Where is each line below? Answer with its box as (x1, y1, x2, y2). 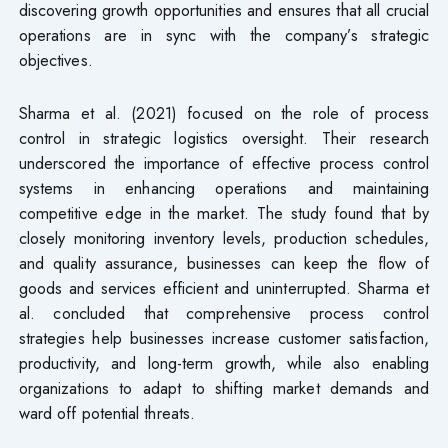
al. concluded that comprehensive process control (18, 301, 430, 326)
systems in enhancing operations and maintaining (18, 176, 430, 201)
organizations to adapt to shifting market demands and (18, 376, 430, 401)
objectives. (18, 48, 93, 73)
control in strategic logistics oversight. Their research (18, 126, 430, 151)
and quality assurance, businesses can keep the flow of (18, 251, 430, 276)
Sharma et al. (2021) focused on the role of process (18, 101, 430, 126)
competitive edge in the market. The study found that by (18, 201, 430, 226)
